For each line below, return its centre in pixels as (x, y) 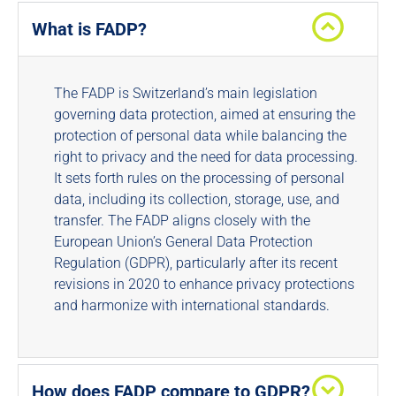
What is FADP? (89, 29)
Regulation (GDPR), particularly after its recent (196, 263)
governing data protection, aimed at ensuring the (205, 114)
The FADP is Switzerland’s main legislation (186, 93)
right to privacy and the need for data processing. (206, 157)
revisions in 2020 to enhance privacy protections (204, 284)
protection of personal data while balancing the (200, 136)
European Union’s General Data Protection (183, 242)
